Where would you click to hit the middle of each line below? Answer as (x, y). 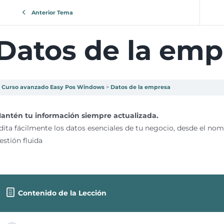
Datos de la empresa (140, 87)
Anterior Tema (52, 12)
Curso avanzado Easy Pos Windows (53, 87)
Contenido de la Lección (62, 193)
